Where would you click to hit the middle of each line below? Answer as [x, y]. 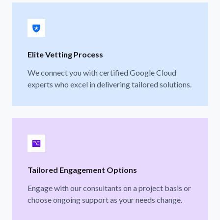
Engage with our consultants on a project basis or [109, 188]
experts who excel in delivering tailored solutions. [110, 84]
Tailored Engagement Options [82, 169]
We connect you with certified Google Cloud [102, 72]
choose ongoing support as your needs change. [105, 199]
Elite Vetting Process [65, 54]
